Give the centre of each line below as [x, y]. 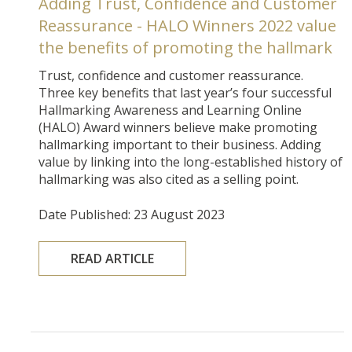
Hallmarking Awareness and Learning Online [170, 110]
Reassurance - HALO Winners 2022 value [188, 25]
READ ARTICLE [113, 258]
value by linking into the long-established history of [191, 161]
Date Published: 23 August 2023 [132, 214]
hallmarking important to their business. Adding [180, 144]
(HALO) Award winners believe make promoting [178, 127]
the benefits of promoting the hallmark [186, 47]
